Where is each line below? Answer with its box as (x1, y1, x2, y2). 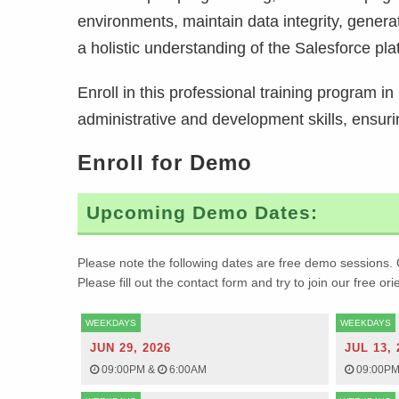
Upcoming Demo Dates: (86, 202, 318, 223)
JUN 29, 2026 (90, 341, 171, 354)
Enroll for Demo (77, 151, 252, 175)
